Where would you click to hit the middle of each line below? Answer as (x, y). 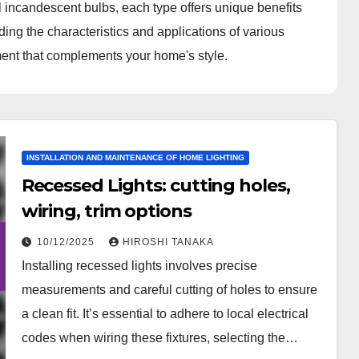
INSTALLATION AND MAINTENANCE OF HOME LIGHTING (135, 157)
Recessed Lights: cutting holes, (155, 185)
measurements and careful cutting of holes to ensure (169, 289)
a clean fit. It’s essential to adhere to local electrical (165, 313)
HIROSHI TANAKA (168, 242)
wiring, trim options (106, 211)
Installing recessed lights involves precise (139, 265)
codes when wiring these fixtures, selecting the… (159, 337)
